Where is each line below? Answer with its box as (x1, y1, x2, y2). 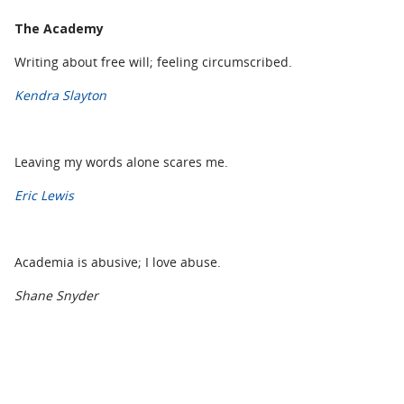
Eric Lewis (14, 186, 74, 204)
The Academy (14, 19, 104, 37)
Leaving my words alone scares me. (14, 152, 228, 170)
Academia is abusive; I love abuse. (14, 252, 221, 271)
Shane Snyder (14, 286, 98, 304)
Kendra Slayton (14, 86, 106, 104)
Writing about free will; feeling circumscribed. (14, 52, 292, 70)
